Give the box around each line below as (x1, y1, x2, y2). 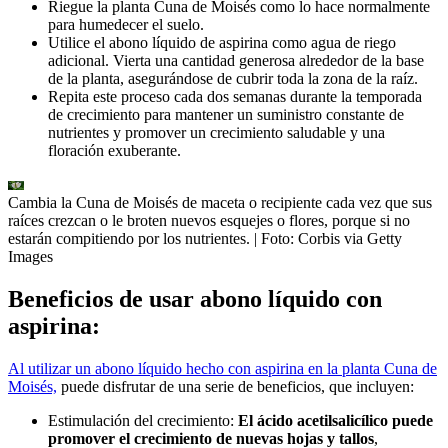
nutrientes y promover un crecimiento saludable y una (48, 124, 385, 142)
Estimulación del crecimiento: (48, 412, 234, 430)
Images (8, 248, 53, 266)
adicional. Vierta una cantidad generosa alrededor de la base (48, 52, 424, 70)
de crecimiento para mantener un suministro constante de (48, 106, 404, 124)
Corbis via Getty (298, 230, 402, 248)
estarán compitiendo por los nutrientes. (8, 230, 250, 248)
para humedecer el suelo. (48, 16, 204, 34)
